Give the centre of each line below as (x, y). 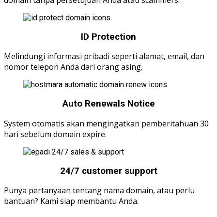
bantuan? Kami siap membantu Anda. (71, 201)
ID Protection (108, 37)
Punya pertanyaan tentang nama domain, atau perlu (99, 191)
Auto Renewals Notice (108, 104)
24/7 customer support (108, 171)
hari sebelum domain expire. (55, 134)
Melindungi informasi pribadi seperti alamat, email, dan (104, 56)
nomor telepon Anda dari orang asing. (73, 67)
